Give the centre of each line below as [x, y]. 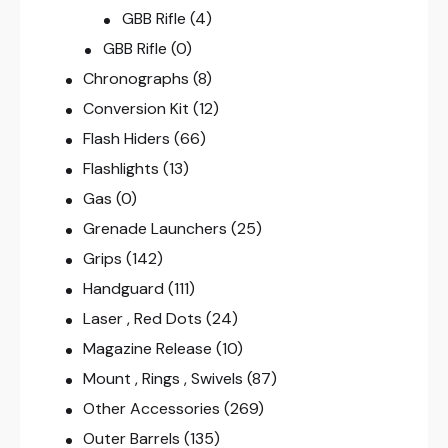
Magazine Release [148, 349]
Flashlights [121, 169]
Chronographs [136, 79]
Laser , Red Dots [143, 319]
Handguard [124, 289]
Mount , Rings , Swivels [163, 379]
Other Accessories [152, 409]
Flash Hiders [127, 139]
